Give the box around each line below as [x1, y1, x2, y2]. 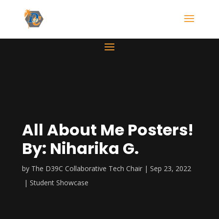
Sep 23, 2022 [150, 164, 191, 173]
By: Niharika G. [22, 137, 139, 159]
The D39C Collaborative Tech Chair [31, 164, 142, 173]
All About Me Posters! [22, 119, 194, 141]
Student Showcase [29, 178, 88, 187]
